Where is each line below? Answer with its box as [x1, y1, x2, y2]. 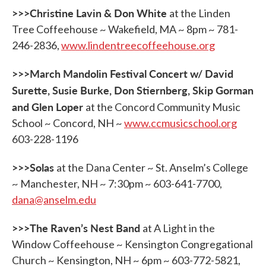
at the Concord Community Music [85, 100, 240, 113]
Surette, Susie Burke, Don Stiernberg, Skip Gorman [12, 83, 254, 97]
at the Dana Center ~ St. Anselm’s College [56, 161, 248, 174]
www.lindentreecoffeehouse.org [61, 39, 215, 52]
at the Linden [169, 7, 230, 20]
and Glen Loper [12, 99, 85, 114]
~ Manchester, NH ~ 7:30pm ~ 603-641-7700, [12, 177, 222, 190]
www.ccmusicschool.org [124, 116, 237, 129]
